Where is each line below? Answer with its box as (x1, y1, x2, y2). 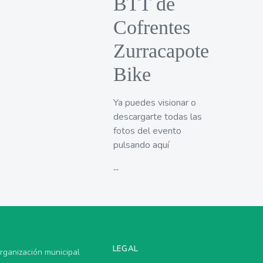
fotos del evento (113, 124, 181, 137)
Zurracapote (113, 39, 209, 62)
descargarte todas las (113, 110, 202, 123)
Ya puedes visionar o (113, 96, 196, 109)
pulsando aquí (113, 138, 169, 151)
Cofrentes (113, 16, 190, 38)
